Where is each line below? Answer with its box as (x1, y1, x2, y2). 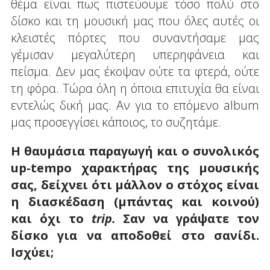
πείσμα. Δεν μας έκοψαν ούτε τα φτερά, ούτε (10, 63, 260, 80)
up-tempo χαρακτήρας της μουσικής (10, 159, 260, 176)
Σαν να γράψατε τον (123, 210, 260, 227)
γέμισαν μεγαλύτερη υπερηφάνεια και (10, 46, 260, 63)
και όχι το (10, 210, 92, 227)
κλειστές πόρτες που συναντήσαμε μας (10, 29, 260, 46)
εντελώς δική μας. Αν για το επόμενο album (10, 96, 260, 113)
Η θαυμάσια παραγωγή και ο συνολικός (10, 142, 260, 159)
